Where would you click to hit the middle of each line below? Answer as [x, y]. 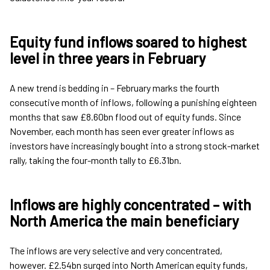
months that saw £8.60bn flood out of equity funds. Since [125, 117]
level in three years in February [108, 58]
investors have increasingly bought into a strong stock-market [135, 146]
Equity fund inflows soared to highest [128, 42]
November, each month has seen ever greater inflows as [122, 131]
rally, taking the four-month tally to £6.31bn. [96, 160]
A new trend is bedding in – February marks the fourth [115, 88]
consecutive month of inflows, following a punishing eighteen [133, 102]
